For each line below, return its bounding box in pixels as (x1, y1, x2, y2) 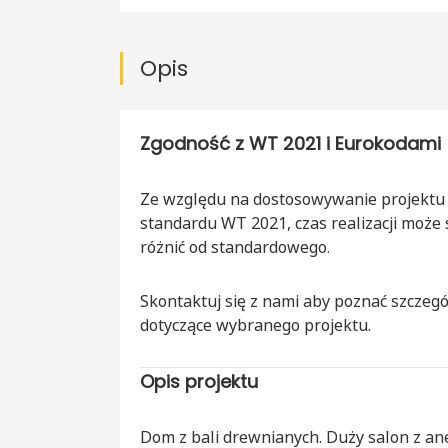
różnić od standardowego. (140, 236, 330, 259)
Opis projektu (140, 369, 258, 395)
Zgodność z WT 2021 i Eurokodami (140, 131, 441, 157)
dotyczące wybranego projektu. (140, 314, 371, 337)
